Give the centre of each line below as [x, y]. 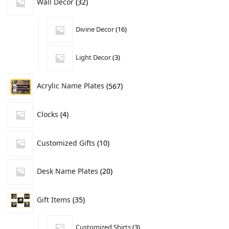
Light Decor [94, 58]
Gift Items [54, 199]
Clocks [48, 114]
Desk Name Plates [67, 171]
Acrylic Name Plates [71, 86]
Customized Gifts [66, 143]
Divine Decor [95, 29]
